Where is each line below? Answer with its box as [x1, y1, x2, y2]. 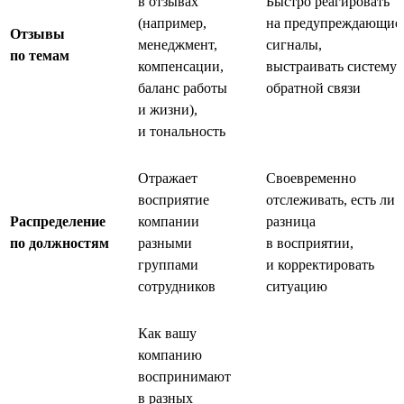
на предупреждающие [266, 14, 401, 31]
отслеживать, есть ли [266, 191, 395, 207]
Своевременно [266, 170, 356, 186]
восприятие [138, 191, 209, 207]
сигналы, [266, 36, 322, 52]
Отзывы [10, 25, 65, 41]
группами [138, 256, 198, 272]
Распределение [10, 213, 106, 229]
